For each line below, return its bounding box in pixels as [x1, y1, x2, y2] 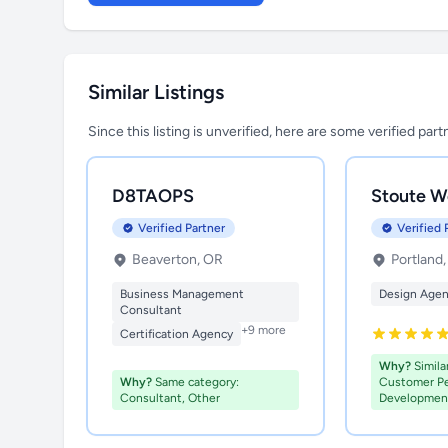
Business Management [120, 287, 244, 301]
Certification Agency [120, 327, 233, 341]
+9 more [241, 323, 286, 337]
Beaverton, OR [132, 251, 223, 268]
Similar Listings [88, 80, 224, 104]
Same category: [152, 375, 239, 389]
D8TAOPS [112, 185, 194, 207]
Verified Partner [138, 221, 225, 235]
